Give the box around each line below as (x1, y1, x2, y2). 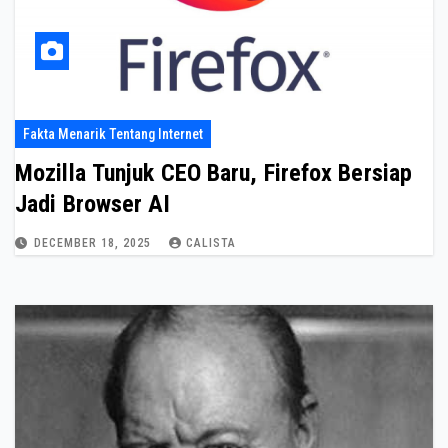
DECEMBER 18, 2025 (34, 236, 155, 251)
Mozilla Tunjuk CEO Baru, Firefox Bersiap (15, 159, 412, 188)
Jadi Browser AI (15, 190, 171, 219)
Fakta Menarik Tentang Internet (23, 126, 203, 143)
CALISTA (186, 236, 236, 251)
